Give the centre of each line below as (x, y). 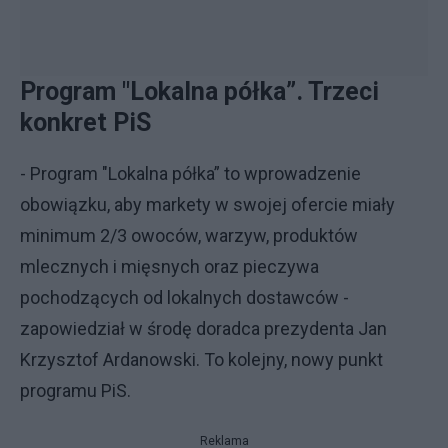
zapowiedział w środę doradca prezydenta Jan (203, 328)
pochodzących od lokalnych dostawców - (184, 297)
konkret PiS (85, 122)
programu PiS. (75, 390)
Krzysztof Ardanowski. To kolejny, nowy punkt (201, 359)
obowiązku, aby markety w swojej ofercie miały (207, 204)
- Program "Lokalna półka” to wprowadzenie (190, 173)
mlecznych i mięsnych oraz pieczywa (169, 266)
